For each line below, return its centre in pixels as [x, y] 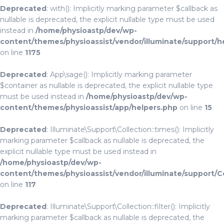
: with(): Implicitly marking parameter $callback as [132, 8]
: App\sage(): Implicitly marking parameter [119, 74]
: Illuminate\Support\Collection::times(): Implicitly [130, 129]
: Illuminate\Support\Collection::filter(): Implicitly [128, 206]
